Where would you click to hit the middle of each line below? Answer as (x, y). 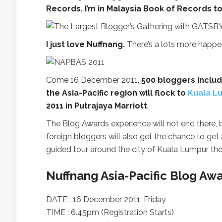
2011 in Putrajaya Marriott (97, 106)
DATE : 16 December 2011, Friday (106, 199)
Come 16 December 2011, (94, 80)
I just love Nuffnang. (85, 44)
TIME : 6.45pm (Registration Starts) (110, 212)
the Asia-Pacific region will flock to (117, 93)
